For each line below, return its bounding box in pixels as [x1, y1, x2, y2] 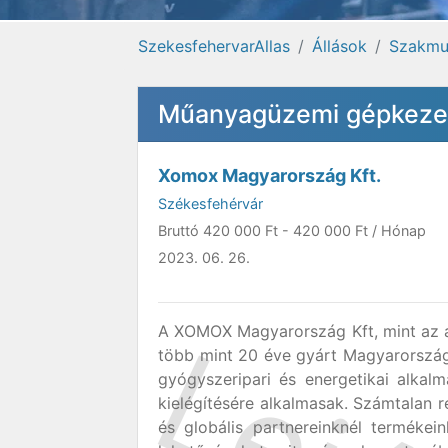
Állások [312, 36, 367, 56]
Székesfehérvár [158, 195, 263, 212]
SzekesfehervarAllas [138, 36, 290, 56]
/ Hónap [368, 222, 426, 239]
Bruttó [158, 222, 203, 239]
